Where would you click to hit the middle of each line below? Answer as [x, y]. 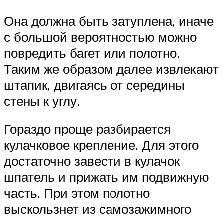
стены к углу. [42, 100]
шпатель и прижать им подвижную [107, 177]
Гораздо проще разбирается [87, 129]
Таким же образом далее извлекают [111, 68]
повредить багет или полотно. [92, 53]
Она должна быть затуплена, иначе [109, 21]
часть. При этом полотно [77, 193]
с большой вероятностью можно [100, 37]
